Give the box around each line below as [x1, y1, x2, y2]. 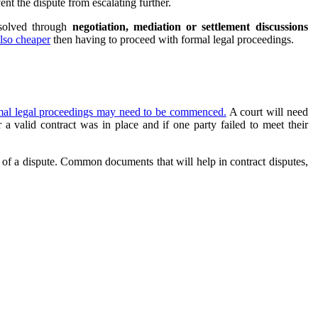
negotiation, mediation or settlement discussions [72, 20, 308, 33]
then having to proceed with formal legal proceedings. [50, 33, 294, 45]
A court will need [226, 105, 308, 118]
